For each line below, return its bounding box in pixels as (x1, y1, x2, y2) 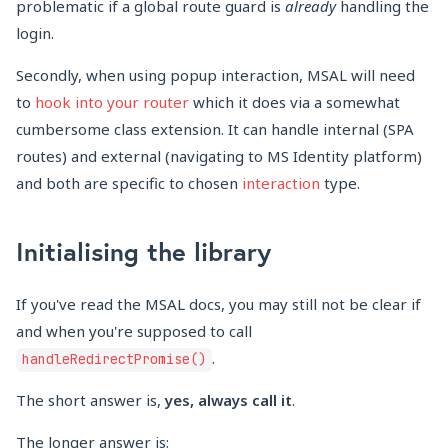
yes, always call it (165, 390, 292, 411)
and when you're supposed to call (16, 321, 252, 342)
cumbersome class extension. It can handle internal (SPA (16, 119, 414, 140)
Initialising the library (16, 235, 271, 269)
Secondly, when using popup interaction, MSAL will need (16, 65, 415, 86)
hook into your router (35, 92, 189, 113)
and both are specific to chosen (16, 173, 242, 194)
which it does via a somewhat (189, 92, 400, 113)
